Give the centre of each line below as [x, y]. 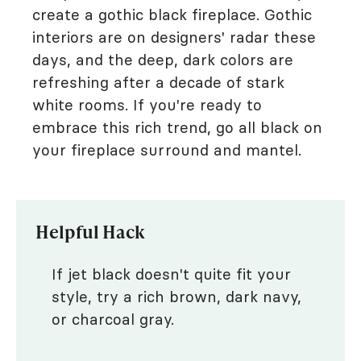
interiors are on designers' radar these [174, 37]
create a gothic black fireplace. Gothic [172, 15]
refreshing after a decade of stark [158, 83]
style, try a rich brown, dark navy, [176, 297]
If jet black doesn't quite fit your [171, 274]
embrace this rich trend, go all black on [177, 128]
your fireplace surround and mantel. [167, 150]
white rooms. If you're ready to [147, 105]
